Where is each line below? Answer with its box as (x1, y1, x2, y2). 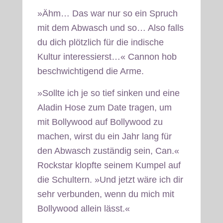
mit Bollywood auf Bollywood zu (37, 116, 163, 127)
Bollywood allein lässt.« (37, 203, 130, 214)
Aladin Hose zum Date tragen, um (37, 102, 172, 112)
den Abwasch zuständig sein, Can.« (37, 145, 179, 156)
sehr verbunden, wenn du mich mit (37, 189, 174, 199)
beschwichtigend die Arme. (37, 66, 144, 76)
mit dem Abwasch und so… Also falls (37, 22, 184, 33)
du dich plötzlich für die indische (37, 37, 164, 47)
